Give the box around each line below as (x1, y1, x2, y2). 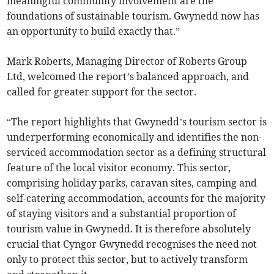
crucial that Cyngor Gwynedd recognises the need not (7, 238, 257, 251)
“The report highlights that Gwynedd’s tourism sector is (7, 116, 267, 128)
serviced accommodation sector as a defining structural (7, 146, 267, 159)
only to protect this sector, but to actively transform (7, 253, 248, 266)
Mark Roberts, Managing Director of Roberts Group (7, 55, 248, 68)
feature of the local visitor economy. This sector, (7, 161, 231, 174)
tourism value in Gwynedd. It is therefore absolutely (7, 223, 251, 235)
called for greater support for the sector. (7, 86, 197, 98)
